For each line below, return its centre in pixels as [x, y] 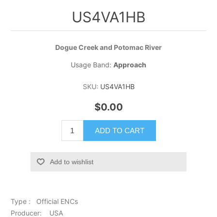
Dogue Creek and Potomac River [108, 47]
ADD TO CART [119, 130]
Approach [130, 65]
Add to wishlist [71, 162]
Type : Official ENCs [45, 201]
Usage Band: [92, 65]
